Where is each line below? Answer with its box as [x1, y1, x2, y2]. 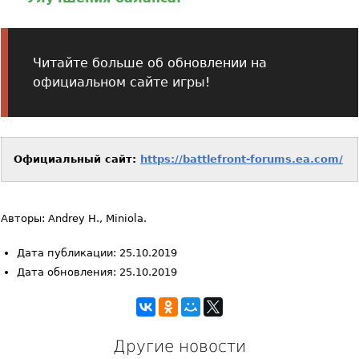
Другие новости [113, 337, 246, 357]
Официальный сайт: [14, 152, 140, 165]
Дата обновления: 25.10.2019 [17, 266, 177, 279]
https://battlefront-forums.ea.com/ [140, 152, 343, 165]
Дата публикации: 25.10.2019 [17, 247, 177, 260]
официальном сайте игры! [33, 74, 211, 90]
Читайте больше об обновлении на [33, 54, 268, 71]
